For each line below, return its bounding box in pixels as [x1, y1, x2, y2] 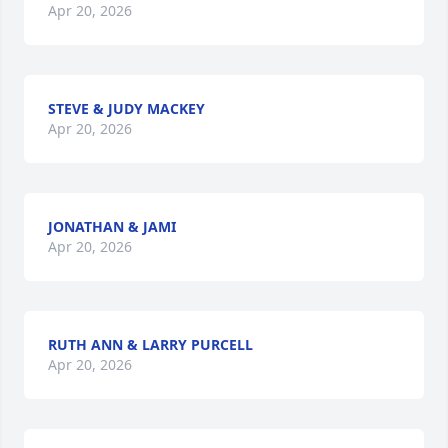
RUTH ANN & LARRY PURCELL [48, 335, 253, 354]
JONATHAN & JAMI [48, 217, 176, 236]
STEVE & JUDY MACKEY [48, 99, 205, 118]
